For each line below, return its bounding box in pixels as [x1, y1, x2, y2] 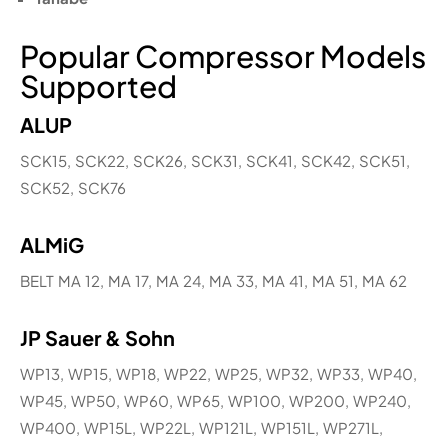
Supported [20, 66, 177, 105]
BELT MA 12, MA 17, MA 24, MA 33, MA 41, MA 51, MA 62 [20, 270, 407, 290]
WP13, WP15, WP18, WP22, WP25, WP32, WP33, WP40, [20, 363, 417, 383]
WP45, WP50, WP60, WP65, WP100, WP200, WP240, [20, 390, 411, 410]
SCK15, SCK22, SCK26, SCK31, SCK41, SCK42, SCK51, [20, 150, 410, 170]
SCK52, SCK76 [20, 177, 126, 197]
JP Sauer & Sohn [20, 324, 175, 350]
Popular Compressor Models [20, 36, 426, 75]
